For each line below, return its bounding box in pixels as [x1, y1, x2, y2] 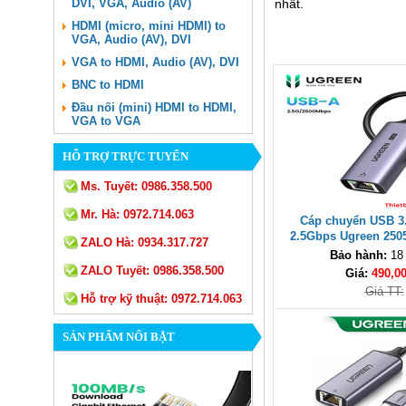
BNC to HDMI [72, 78, 144, 92]
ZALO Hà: [81, 236, 138, 249]
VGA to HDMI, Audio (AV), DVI [72, 55, 239, 69]
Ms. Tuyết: [81, 179, 141, 193]
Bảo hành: [329, 248, 387, 262]
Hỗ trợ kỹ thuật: [81, 292, 171, 305]
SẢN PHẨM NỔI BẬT [63, 330, 175, 343]
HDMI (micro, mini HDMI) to [72, 19, 226, 33]
